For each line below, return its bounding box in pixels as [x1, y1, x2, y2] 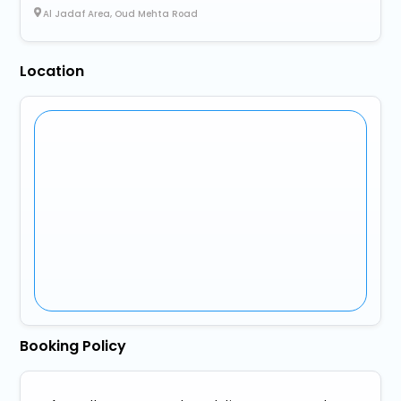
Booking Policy [20, 335, 127, 356]
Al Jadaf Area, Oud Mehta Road [43, 6, 199, 21]
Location [20, 60, 85, 81]
